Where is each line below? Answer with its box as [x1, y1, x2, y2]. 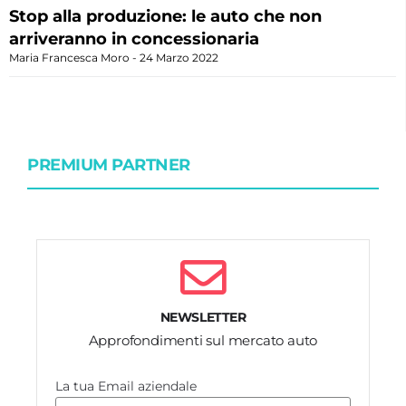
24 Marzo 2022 [137, 50, 218, 64]
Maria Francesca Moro [9, 50, 132, 64]
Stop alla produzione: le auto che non [9, 5, 322, 26]
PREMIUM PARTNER [27, 154, 190, 175]
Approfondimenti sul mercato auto [88, 331, 318, 349]
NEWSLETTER [159, 308, 246, 325]
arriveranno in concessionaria [9, 28, 259, 49]
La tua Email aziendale [55, 377, 197, 394]
